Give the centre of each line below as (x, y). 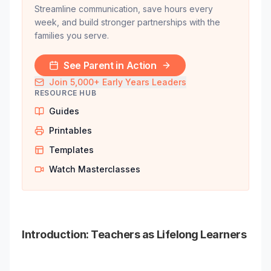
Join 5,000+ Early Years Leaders (118, 82)
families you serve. (72, 35)
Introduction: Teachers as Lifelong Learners (134, 234)
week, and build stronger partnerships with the (127, 22)
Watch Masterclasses (95, 169)
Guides (64, 111)
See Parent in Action (110, 65)
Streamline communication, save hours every (124, 9)
